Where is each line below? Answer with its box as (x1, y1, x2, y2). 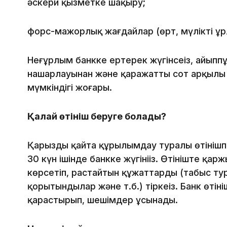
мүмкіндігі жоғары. (27, 82, 112, 93)
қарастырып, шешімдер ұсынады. (27, 195, 178, 206)
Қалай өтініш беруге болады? (27, 111, 166, 122)
